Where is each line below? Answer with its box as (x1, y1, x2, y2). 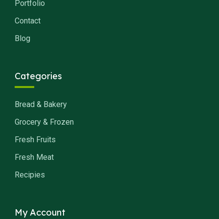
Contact (15, 16, 41, 25)
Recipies (15, 170, 45, 179)
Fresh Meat (15, 153, 54, 162)
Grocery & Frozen (15, 117, 74, 127)
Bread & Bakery (15, 100, 67, 109)
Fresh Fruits (15, 135, 56, 144)
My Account (15, 207, 66, 218)
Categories (15, 70, 62, 82)
